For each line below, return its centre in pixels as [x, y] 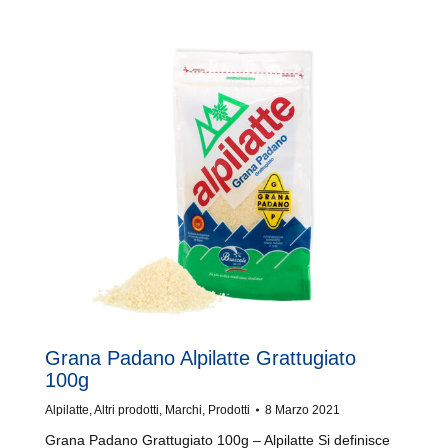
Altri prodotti [126, 410]
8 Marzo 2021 [302, 410]
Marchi [183, 410]
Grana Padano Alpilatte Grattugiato [200, 358]
